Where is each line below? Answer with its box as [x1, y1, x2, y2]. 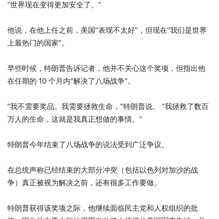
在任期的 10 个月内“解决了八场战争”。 [7, 76, 135, 86]
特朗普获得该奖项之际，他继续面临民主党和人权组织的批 [7, 203, 198, 213]
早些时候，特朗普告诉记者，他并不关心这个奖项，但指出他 [7, 64, 205, 73]
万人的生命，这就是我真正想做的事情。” [7, 114, 142, 124]
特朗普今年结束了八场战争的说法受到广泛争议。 [7, 140, 169, 150]
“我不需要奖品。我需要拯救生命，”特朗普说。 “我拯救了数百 [7, 102, 209, 111]
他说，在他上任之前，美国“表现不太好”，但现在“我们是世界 [7, 25, 207, 35]
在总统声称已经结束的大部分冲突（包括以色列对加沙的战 [7, 165, 198, 175]
